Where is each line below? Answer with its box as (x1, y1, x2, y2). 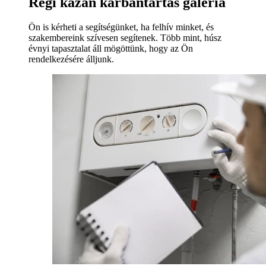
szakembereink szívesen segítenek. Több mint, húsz (28, 33, 221, 43)
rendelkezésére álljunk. (28, 54, 114, 65)
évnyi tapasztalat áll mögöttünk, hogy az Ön (28, 43, 193, 54)
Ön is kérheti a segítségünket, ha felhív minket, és (28, 22, 214, 33)
